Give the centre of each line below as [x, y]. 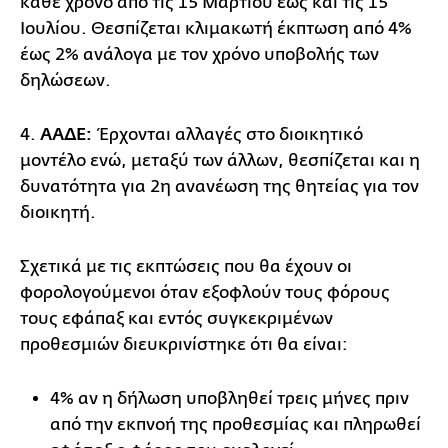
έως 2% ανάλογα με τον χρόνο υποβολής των [199, 54]
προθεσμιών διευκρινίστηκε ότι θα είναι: [184, 344]
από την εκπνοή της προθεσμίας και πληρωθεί [235, 424]
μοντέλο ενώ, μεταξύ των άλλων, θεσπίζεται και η [220, 160]
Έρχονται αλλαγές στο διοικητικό [227, 134]
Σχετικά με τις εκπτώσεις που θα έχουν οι [186, 266]
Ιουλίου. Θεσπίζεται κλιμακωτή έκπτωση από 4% [216, 28]
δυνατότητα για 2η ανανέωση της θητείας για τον [219, 186]
